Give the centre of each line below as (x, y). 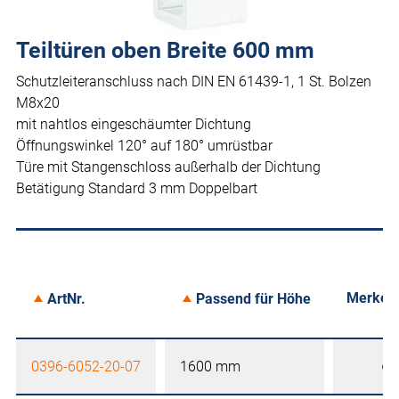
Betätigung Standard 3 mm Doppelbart (137, 189)
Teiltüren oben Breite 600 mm (165, 51)
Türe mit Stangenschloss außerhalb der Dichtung (168, 167)
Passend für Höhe (253, 298)
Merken (371, 298)
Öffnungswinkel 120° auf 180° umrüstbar (144, 146)
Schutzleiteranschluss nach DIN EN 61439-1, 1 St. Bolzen (194, 82)
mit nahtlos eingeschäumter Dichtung (134, 125)
